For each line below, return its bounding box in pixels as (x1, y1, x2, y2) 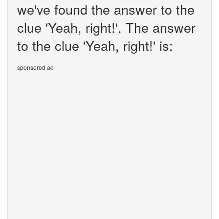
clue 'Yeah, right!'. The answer (17, 18, 196, 37)
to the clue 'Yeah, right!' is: (17, 36, 173, 55)
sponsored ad (17, 63, 54, 71)
